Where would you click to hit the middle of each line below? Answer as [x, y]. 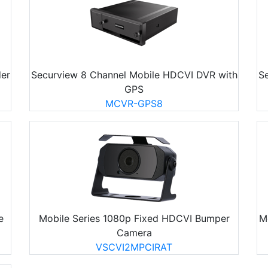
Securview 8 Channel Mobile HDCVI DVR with [134, 74]
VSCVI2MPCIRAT [134, 247]
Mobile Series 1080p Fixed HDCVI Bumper [134, 218]
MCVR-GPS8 [134, 103]
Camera [134, 232]
